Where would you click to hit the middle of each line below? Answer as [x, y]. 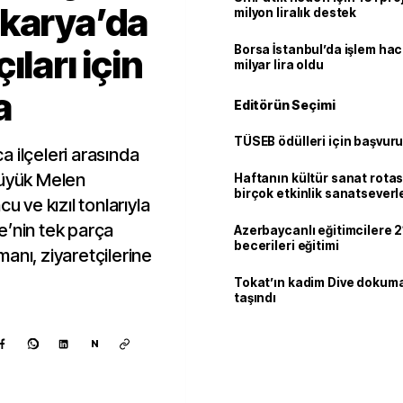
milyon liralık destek [296, 13]
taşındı [255, 298]
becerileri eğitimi [287, 246]
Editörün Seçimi [285, 105]
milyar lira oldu [279, 65]
